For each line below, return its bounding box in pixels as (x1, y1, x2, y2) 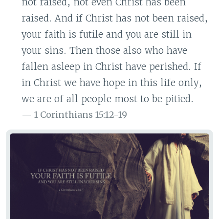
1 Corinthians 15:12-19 (34, 109, 127, 120)
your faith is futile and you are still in (22, 28, 192, 40)
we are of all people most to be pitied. (22, 93, 194, 105)
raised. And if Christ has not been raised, (22, 12, 208, 24)
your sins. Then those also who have (22, 44, 187, 56)
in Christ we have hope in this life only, (22, 77, 202, 88)
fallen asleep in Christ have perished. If (22, 61, 201, 72)
